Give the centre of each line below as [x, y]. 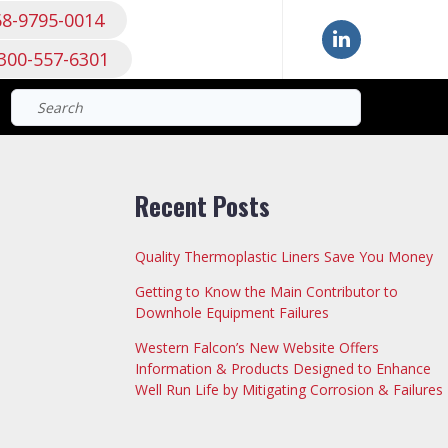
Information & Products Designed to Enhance [282, 369]
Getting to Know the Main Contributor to [266, 292]
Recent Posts [202, 206]
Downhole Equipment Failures [231, 313]
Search [382, 99]
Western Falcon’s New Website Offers [256, 348]
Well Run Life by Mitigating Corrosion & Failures [288, 390]
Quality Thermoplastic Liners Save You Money [283, 257]
